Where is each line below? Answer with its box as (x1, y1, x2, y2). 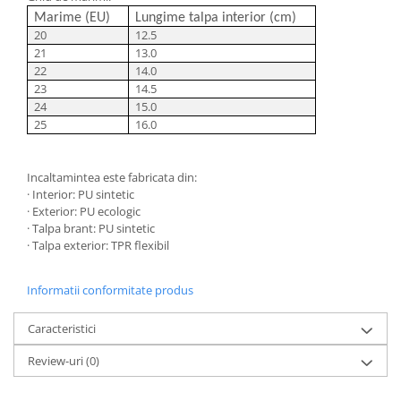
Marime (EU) (34, 11, 111, 25)
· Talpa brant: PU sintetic (27, 220, 155, 236)
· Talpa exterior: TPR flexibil (27, 237, 169, 253)
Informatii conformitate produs (27, 282, 193, 298)
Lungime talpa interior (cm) (135, 11, 297, 25)
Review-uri (28, 353, 86, 369)
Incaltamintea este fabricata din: (27, 169, 197, 185)
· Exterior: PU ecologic (27, 203, 141, 219)
